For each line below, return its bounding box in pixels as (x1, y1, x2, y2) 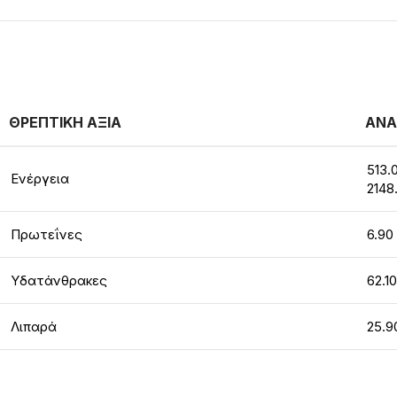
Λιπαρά (11, 318, 57, 335)
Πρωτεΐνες (11, 226, 82, 243)
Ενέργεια (11, 170, 69, 187)
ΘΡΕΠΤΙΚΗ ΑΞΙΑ (9, 113, 121, 131)
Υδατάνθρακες (11, 272, 107, 289)
